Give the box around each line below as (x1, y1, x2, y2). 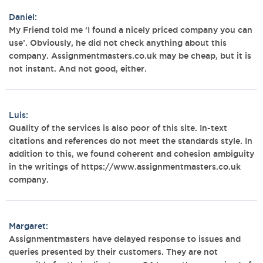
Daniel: (9, 12, 37, 22)
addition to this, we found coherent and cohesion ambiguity (9, 149, 254, 159)
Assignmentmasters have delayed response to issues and (9, 234, 241, 244)
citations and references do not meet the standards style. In (9, 136, 252, 146)
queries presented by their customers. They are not (9, 247, 218, 257)
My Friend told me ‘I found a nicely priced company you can (9, 25, 252, 35)
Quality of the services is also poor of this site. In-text (9, 123, 227, 133)
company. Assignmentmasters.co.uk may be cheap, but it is (9, 51, 251, 60)
